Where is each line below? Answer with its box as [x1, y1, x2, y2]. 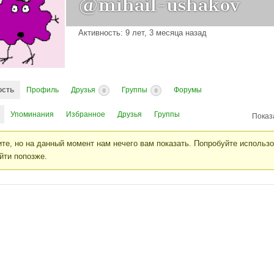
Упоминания [10, 110, 54, 119]
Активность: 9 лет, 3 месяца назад [78, 28, 207, 37]
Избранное [66, 110, 105, 119]
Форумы [174, 86, 202, 94]
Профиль [26, 86, 59, 94]
